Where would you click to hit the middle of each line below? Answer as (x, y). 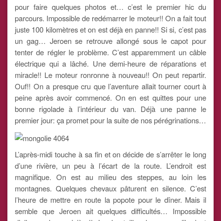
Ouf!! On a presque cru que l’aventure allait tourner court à (110, 86)
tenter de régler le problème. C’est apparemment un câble (110, 52)
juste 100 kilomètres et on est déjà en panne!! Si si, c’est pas (110, 30)
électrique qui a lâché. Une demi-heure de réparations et (110, 64)
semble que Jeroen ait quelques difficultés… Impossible (110, 211)
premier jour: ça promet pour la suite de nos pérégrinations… (110, 120)
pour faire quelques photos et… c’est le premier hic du (110, 7)
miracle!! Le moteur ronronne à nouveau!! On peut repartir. (110, 75)
